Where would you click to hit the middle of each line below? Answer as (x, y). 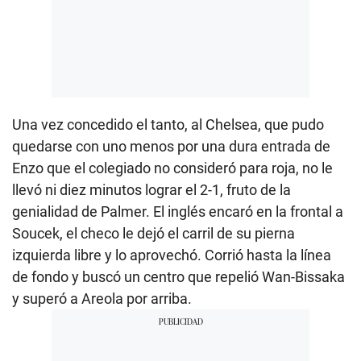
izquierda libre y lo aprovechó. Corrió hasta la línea (172, 255)
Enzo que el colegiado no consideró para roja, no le (172, 168)
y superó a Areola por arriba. (102, 299)
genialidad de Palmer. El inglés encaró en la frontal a (178, 212)
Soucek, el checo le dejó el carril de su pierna (154, 234)
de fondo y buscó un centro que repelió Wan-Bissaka (178, 277)
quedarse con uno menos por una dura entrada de (171, 147)
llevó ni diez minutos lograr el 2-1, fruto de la (151, 190)
